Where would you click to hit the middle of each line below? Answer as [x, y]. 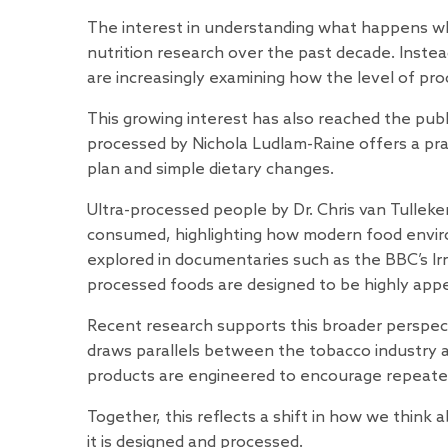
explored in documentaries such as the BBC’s [259, 261]
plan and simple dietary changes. [210, 170]
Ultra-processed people [177, 211]
